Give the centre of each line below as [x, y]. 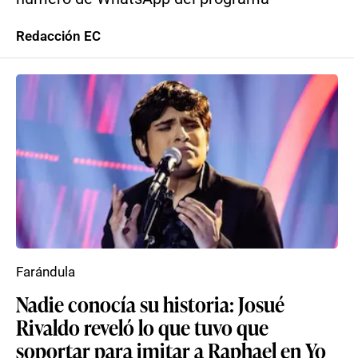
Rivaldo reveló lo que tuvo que [142, 327]
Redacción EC [58, 36]
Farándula [46, 272]
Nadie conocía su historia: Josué [150, 304]
